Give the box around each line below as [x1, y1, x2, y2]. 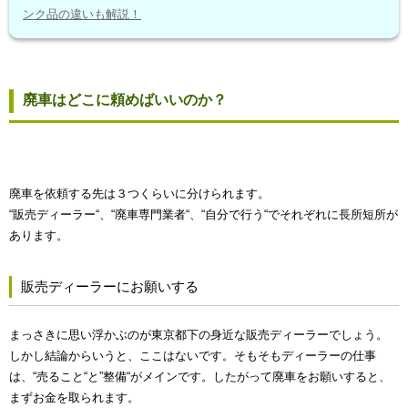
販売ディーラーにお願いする [21, 279, 199, 295]
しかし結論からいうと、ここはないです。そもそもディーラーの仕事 [9, 349, 376, 363]
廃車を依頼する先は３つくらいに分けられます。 [9, 187, 270, 201]
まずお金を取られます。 [9, 391, 139, 405]
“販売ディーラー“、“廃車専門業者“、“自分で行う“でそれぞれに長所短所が [9, 208, 398, 222]
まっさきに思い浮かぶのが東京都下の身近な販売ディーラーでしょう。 [9, 328, 388, 342]
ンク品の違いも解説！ [23, 7, 141, 22]
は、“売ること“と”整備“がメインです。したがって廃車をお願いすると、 [9, 370, 391, 384]
